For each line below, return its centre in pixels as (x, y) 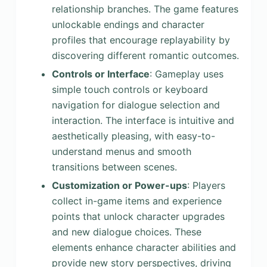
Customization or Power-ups (119, 185)
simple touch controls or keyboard (130, 89)
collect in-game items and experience (136, 201)
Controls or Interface (100, 74)
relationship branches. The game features (145, 9)
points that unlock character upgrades (138, 216)
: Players (206, 185)
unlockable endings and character (128, 25)
